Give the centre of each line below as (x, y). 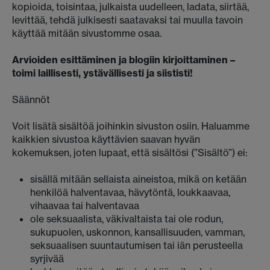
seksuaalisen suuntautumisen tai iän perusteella (137, 245)
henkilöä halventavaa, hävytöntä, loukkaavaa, (130, 192)
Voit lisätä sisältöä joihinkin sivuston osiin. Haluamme (131, 126)
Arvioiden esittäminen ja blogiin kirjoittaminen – (124, 60)
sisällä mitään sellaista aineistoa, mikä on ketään (138, 179)
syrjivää (47, 259)
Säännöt (31, 99)
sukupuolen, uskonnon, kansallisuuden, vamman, (137, 232)
